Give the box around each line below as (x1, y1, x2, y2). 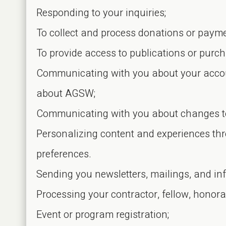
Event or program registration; (36, 207, 169, 222)
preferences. (36, 147, 91, 161)
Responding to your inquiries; (36, 6, 166, 20)
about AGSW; (36, 86, 95, 101)
